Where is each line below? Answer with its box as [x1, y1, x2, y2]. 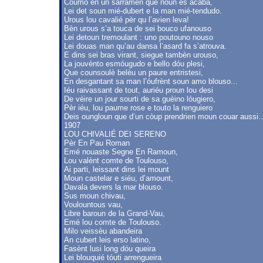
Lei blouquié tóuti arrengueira [64, 253, 161, 262]
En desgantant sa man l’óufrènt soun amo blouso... [64, 77, 238, 86]
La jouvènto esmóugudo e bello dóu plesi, [64, 59, 205, 68]
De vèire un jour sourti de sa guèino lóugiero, [64, 95, 215, 103]
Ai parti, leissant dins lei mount [64, 165, 169, 174]
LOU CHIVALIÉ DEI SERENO [64, 130, 166, 139]
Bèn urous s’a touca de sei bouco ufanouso [64, 24, 211, 33]
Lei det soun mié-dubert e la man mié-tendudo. [64, 6, 222, 15]
